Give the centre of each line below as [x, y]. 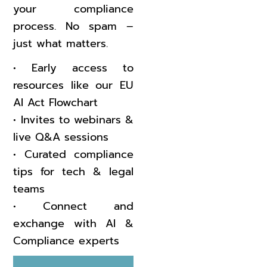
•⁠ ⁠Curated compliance [73, 155]
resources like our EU [73, 86]
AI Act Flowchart [56, 103]
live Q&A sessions [61, 137]
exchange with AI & [73, 224]
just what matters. [61, 44]
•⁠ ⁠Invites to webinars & [73, 120]
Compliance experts [66, 241]
